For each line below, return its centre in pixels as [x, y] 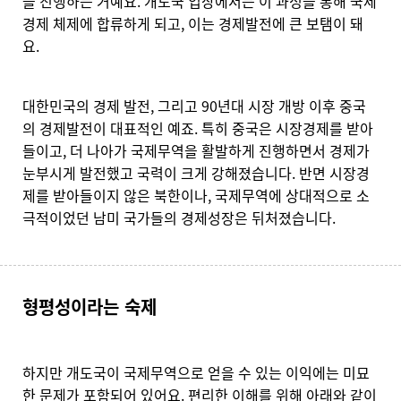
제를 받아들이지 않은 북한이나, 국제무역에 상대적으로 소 [196, 196]
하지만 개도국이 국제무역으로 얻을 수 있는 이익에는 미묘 [196, 373]
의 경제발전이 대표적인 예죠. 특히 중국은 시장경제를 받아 [198, 128]
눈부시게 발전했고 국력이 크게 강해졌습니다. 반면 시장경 [196, 173]
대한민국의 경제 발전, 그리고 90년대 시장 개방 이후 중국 [194, 106]
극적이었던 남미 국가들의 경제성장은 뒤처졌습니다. [179, 218]
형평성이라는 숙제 [90, 307]
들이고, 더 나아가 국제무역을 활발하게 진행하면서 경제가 [196, 151]
